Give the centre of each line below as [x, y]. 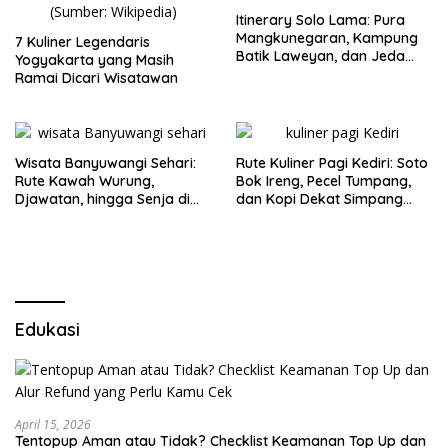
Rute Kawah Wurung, [84, 180]
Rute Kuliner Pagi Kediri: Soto [332, 162]
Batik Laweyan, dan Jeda [320, 55]
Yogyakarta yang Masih [94, 59]
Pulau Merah [56, 216]
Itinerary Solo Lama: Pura [320, 19]
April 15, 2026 [53, 424]
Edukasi [47, 329]
